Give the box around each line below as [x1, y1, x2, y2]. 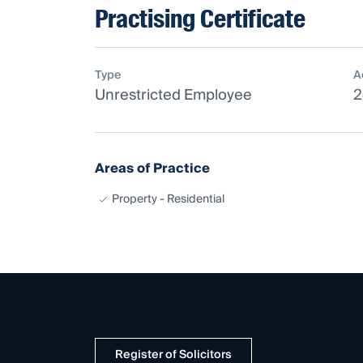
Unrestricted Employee [95, 82, 252, 108]
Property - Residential [112, 189, 224, 209]
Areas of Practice [95, 156, 210, 180]
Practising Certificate [95, 2, 305, 36]
